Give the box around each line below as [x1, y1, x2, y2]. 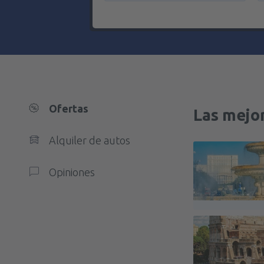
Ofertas [49, 103, 88, 114]
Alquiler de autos [49, 134, 130, 146]
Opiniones [49, 166, 95, 178]
